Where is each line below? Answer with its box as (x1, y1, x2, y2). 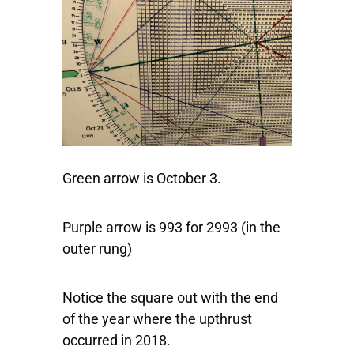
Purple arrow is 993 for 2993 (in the (62, 219, 281, 236)
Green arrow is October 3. (62, 170, 221, 187)
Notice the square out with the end (62, 289, 278, 307)
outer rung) (62, 240, 132, 258)
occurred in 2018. (62, 332, 171, 349)
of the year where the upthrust (62, 311, 252, 328)
